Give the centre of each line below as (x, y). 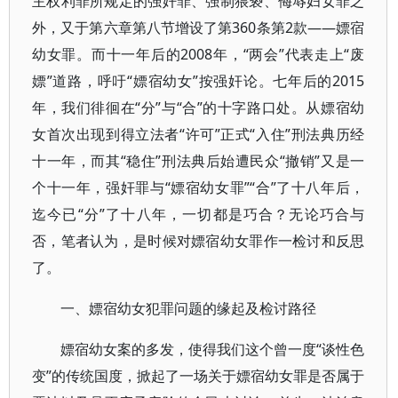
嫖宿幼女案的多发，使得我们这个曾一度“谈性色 (213, 349)
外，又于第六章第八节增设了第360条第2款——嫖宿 (199, 28)
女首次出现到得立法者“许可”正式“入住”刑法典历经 (199, 134)
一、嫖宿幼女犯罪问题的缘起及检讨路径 (188, 308)
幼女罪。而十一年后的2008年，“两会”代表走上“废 (199, 54)
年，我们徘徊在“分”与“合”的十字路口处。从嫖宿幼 (199, 107)
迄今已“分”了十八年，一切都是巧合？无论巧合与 (199, 214)
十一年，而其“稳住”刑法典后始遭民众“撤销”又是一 (199, 161)
